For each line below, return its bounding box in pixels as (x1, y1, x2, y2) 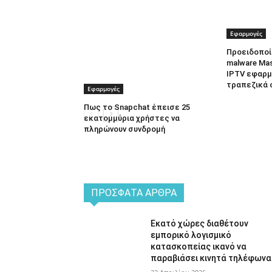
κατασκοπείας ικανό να (151, 241, 247, 251)
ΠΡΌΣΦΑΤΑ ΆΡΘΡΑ (91, 186, 177, 199)
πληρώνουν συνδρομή (84, 124, 165, 134)
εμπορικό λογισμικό (151, 229, 232, 240)
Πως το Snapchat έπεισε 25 (84, 102, 190, 112)
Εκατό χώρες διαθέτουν (151, 218, 249, 228)
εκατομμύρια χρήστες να (84, 113, 180, 123)
